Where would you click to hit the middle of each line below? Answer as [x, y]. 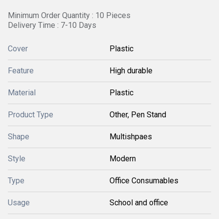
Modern [123, 159]
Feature [21, 71]
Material [22, 93]
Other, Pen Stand [138, 115]
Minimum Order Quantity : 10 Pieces [69, 15]
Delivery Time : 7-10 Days [52, 25]
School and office [139, 203]
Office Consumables [144, 181]
